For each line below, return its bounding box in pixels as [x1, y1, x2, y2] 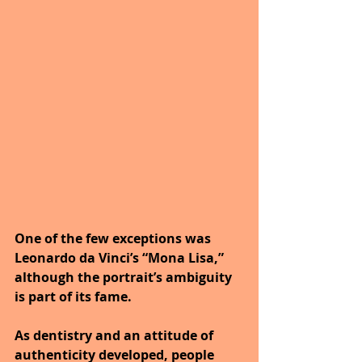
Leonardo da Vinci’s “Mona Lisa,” [15, 248, 227, 267]
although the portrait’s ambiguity [15, 267, 235, 286]
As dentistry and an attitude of [15, 326, 217, 344]
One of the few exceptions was [15, 229, 214, 247]
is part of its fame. [15, 287, 135, 305]
